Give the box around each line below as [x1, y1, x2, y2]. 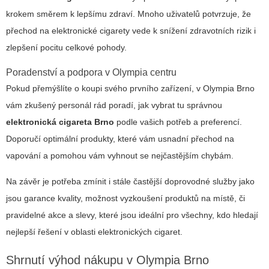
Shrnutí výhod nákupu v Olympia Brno [6, 253, 209, 267]
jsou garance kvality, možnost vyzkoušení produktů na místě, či [6, 193, 245, 204]
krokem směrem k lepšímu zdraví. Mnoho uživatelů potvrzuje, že [6, 9, 251, 19]
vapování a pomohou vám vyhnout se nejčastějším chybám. [6, 151, 234, 161]
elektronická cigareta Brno [6, 117, 114, 127]
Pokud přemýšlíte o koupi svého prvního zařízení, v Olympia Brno [6, 83, 255, 94]
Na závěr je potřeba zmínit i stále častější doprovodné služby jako [6, 177, 255, 187]
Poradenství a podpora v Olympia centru [6, 67, 177, 78]
